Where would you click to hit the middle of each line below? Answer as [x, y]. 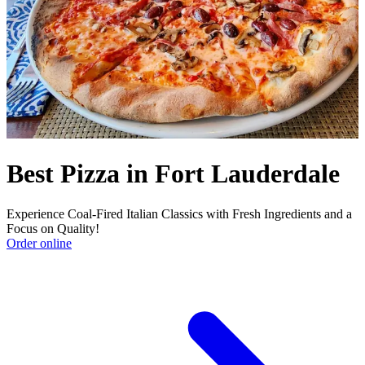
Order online [39, 243]
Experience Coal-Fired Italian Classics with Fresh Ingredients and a [179, 213]
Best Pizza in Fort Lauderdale [173, 174]
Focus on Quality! [53, 228]
